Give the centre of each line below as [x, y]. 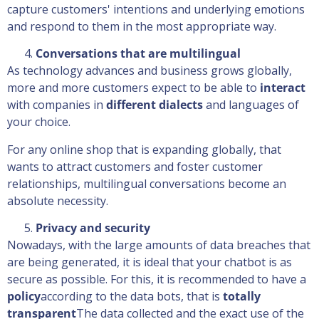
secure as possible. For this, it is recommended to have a [157, 279]
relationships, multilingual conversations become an [147, 183]
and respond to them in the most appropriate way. [142, 27]
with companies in [57, 105]
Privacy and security [93, 228]
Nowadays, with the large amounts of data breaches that [159, 245]
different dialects [155, 105]
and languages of [251, 105]
